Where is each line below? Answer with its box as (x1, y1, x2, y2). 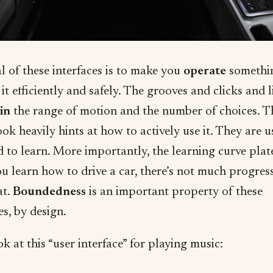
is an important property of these (86, 186, 263, 198)
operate (183, 65, 226, 77)
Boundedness (13, 186, 86, 198)
